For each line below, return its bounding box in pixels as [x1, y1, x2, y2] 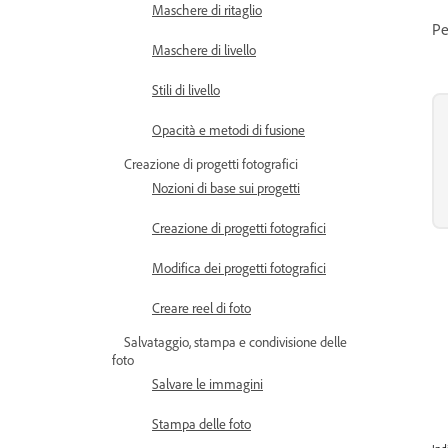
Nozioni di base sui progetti [152, 179, 300, 196]
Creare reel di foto [152, 299, 251, 316]
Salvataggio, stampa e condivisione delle [124, 333, 347, 350]
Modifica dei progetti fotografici [152, 259, 326, 276]
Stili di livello [152, 81, 220, 98]
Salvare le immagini [152, 375, 263, 392]
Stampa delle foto [152, 415, 251, 432]
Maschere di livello [152, 41, 256, 58]
